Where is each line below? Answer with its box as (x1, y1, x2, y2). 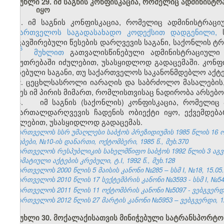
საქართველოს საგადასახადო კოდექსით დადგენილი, (7, 26, 217, 37)
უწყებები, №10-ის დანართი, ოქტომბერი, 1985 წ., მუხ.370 (7, 136, 188, 146)
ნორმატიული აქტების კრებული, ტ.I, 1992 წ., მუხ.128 (7, 155, 175, 165)
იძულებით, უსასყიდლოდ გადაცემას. (7, 116, 142, 127)
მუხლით (28, 46, 70, 57)
